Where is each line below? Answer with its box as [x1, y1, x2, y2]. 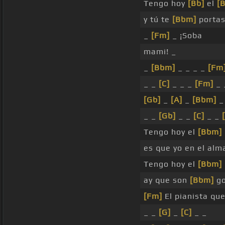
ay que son [144, 175, 190, 185]
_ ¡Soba [170, 31, 202, 41]
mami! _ [144, 47, 176, 57]
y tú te [144, 15, 172, 25]
